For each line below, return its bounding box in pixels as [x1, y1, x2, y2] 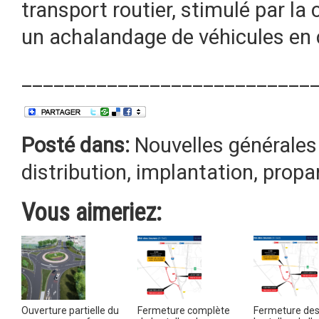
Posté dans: [21, 133, 135, 157]
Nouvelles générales [135, 133, 317, 157]
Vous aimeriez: [21, 198, 162, 226]
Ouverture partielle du [21, 305, 119, 316]
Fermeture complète [137, 305, 230, 316]
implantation [136, 160, 253, 184]
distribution [21, 160, 127, 184]
